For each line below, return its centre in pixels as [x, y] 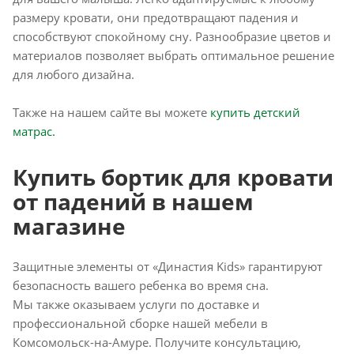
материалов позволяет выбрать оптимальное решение [173, 56]
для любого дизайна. [73, 75]
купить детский [255, 113]
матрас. [34, 132]
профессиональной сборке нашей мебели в [140, 324]
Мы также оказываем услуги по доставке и [136, 305]
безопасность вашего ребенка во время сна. [141, 286]
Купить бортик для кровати [173, 177]
